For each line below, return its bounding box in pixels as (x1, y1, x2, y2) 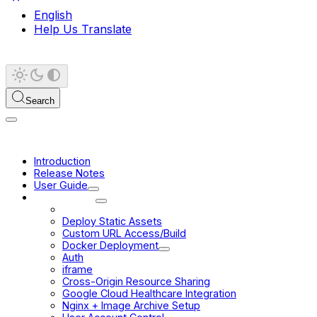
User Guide (34, 178, 88, 191)
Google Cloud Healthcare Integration (62, 287, 236, 299)
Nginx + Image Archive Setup (62, 299, 200, 311)
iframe (62, 263, 93, 275)
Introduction (34, 154, 91, 167)
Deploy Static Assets (62, 214, 162, 227)
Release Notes (34, 166, 105, 179)
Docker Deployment (62, 238, 158, 251)
